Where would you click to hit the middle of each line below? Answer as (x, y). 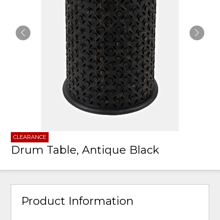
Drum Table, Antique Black (85, 150)
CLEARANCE (30, 137)
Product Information (78, 201)
